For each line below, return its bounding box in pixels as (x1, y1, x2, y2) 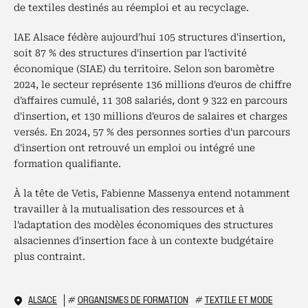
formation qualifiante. (14, 158, 121, 169)
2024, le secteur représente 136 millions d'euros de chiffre (14, 79, 291, 90)
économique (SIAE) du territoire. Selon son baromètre (14, 63, 274, 74)
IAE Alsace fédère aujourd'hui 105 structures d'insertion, (14, 32, 285, 43)
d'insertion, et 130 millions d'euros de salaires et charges (14, 111, 287, 122)
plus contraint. (14, 251, 85, 262)
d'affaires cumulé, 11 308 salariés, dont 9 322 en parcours (14, 95, 287, 106)
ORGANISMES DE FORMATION (77, 296, 188, 306)
